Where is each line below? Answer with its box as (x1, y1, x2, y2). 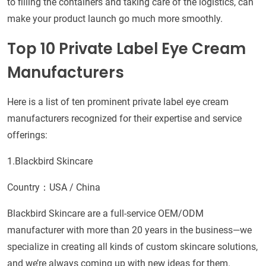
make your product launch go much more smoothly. (7, 13, 223, 25)
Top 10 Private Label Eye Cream (7, 38, 246, 60)
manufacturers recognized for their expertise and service (7, 113, 242, 125)
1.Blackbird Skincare (7, 156, 93, 167)
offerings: (7, 129, 47, 141)
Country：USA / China (7, 182, 100, 194)
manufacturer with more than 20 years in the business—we (7, 224, 252, 236)
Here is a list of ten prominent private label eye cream (7, 96, 229, 108)
